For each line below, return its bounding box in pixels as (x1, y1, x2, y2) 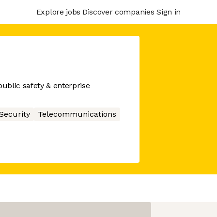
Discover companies (82, 7, 155, 16)
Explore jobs (36, 7, 80, 16)
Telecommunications (37, 109, 116, 119)
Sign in (156, 7, 181, 16)
